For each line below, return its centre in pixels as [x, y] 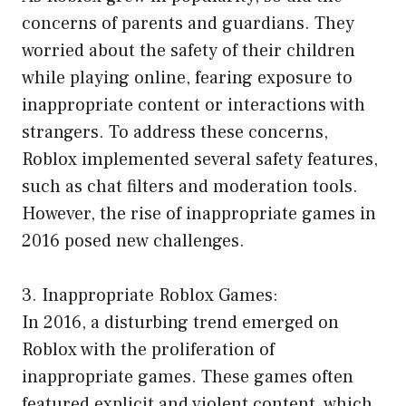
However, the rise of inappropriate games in [199, 214]
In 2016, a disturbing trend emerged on [180, 323]
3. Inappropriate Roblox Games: [150, 296]
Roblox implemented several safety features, [200, 160]
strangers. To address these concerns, [175, 133]
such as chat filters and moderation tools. [190, 187]
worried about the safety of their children [188, 51]
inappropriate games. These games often [188, 377]
